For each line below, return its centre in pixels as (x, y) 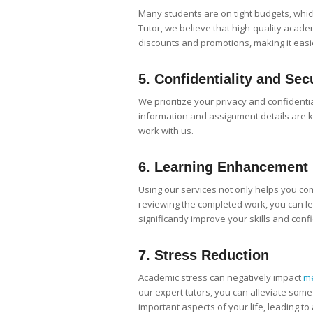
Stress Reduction (212, 255)
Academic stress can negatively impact (221, 277)
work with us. (166, 130)
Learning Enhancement (231, 167)
